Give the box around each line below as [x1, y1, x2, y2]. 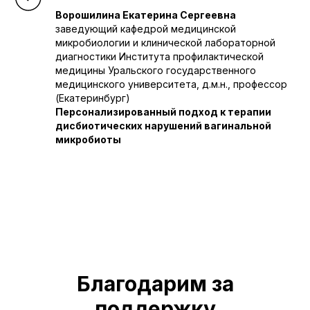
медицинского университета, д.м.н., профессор [55, 78, 287, 90]
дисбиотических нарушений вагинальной [55, 120, 271, 131]
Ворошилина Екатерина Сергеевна [55, 9, 236, 21]
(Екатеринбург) [55, 92, 130, 104]
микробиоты [55, 134, 121, 145]
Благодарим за [76, 271, 234, 296]
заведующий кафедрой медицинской [55, 23, 236, 35]
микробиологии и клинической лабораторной [55, 37, 275, 48]
